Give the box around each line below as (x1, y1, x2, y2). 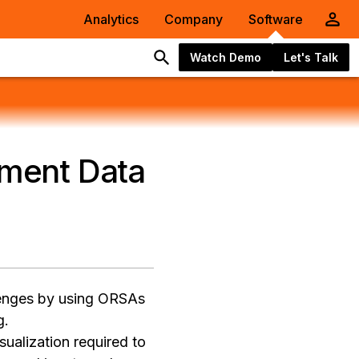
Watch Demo (190, 50, 261, 64)
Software (248, 11, 303, 27)
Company (164, 11, 223, 27)
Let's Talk (284, 50, 338, 64)
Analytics (83, 11, 139, 27)
